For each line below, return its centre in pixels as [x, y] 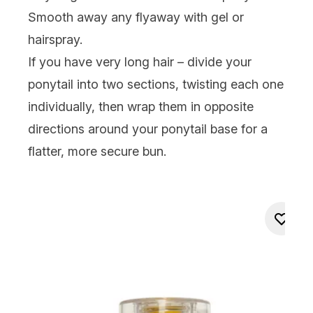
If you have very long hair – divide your [140, 61]
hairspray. [55, 39]
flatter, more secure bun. [97, 151]
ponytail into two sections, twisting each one [156, 84]
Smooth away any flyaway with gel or [136, 17]
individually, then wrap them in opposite [141, 106]
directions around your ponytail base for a [148, 129]
